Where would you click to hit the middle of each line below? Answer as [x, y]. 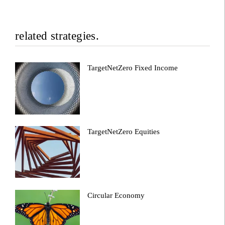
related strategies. [57, 36]
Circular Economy [116, 195]
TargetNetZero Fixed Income [133, 68]
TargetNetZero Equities [124, 132]
